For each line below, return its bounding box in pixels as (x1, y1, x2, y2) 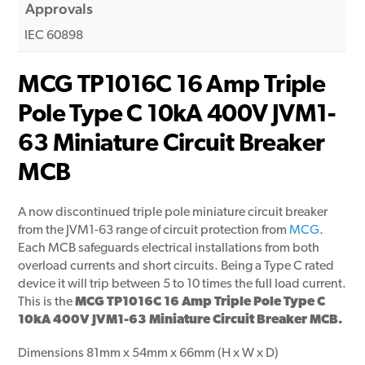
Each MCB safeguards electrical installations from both (18, 242, 320, 256)
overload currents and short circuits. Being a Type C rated (18, 260, 335, 274)
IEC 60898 (24, 29, 84, 42)
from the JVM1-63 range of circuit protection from (18, 224, 290, 238)
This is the (18, 296, 76, 310)
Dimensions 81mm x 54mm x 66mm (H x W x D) (18, 347, 279, 361)
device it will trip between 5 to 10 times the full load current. (18, 278, 347, 292)
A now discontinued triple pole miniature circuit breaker (18, 206, 328, 220)
